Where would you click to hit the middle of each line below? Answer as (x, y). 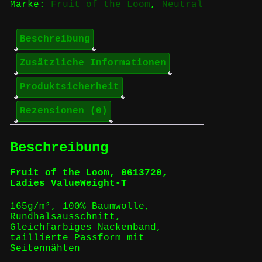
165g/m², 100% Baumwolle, (80, 207)
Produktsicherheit (69, 87)
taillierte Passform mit (77, 238)
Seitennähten (45, 249)
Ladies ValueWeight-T (68, 184)
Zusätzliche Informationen (93, 63)
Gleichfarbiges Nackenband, (86, 228)
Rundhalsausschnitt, (65, 217)
